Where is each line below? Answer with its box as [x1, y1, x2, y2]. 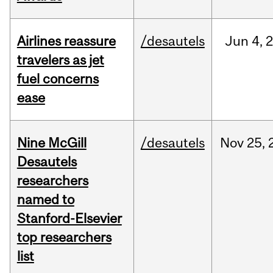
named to [16, 191, 74, 208]
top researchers [16, 229, 112, 246]
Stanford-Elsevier [16, 210, 122, 227]
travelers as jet [16, 52, 104, 68]
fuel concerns [16, 71, 99, 87]
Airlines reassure [16, 33, 116, 49]
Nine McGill [16, 135, 87, 151]
